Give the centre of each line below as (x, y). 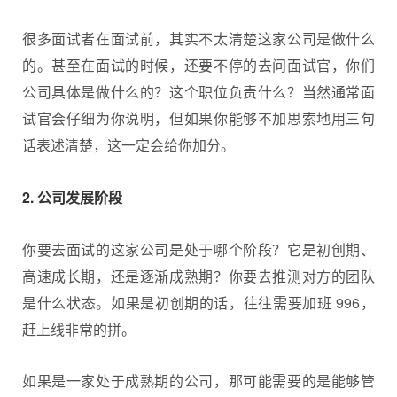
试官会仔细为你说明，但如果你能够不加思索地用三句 (198, 119)
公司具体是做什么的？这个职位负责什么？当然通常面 (198, 92)
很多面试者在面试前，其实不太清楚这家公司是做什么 (198, 39)
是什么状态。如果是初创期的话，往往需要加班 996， (198, 302)
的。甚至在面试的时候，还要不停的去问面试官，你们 (198, 66)
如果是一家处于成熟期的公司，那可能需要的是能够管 (198, 381)
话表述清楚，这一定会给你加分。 (128, 145)
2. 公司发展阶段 (72, 197)
